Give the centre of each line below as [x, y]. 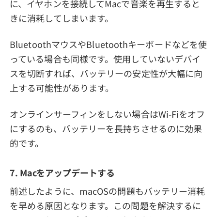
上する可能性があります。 [62, 88]
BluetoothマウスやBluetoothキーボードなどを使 [108, 44]
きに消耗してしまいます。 [62, 18]
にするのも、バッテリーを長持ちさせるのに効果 [106, 129]
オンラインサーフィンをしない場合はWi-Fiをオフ [108, 114]
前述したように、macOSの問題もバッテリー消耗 [108, 191]
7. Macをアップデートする [62, 172]
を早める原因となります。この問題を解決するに [106, 205]
